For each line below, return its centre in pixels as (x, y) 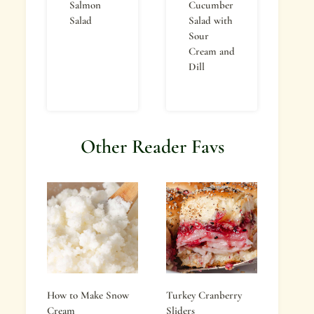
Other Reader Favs (152, 146)
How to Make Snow (88, 295)
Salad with (211, 20)
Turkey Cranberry (204, 295)
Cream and (212, 51)
